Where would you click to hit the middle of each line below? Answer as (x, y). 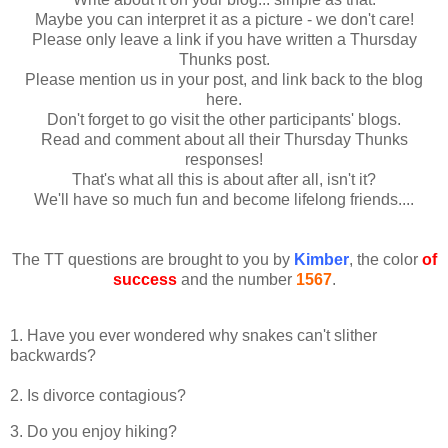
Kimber (321, 259)
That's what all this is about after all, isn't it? (224, 179)
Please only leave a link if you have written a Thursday (224, 39)
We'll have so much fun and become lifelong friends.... (224, 199)
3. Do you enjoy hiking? (93, 431)
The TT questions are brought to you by (152, 259)
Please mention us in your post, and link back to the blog (224, 79)
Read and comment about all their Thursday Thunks (224, 139)
